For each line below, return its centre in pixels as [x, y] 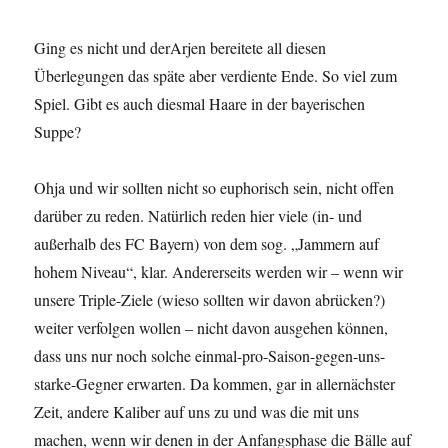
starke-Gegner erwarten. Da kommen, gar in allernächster [215, 384]
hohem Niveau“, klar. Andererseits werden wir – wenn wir [219, 272]
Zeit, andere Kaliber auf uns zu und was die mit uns [197, 412]
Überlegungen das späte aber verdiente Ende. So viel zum [216, 76]
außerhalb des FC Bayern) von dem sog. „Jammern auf [207, 244]
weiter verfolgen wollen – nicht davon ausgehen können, [211, 328]
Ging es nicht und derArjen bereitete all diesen [180, 48]
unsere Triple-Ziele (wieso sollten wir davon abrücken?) [210, 300]
